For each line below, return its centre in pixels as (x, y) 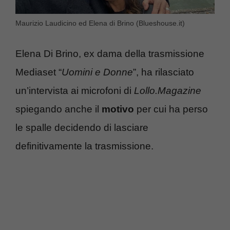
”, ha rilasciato (164, 72)
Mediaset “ (39, 72)
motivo (118, 109)
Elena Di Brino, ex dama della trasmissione (110, 54)
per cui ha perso (171, 109)
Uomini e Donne (97, 72)
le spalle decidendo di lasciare (82, 128)
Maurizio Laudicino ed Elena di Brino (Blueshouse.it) (100, 23)
